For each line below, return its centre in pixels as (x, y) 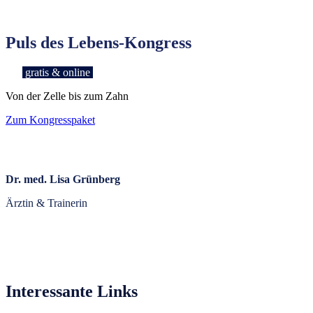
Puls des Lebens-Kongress (99, 42)
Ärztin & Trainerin (46, 203)
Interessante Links (72, 292)
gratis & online (58, 72)
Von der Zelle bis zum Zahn (67, 96)
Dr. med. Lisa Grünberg (63, 179)
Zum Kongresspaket (50, 119)
